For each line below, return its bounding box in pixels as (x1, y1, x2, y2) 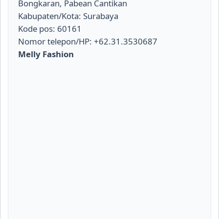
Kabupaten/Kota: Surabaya (18, 10, 118, 22)
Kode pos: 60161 (18, 23, 82, 34)
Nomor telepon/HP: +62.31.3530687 (18, 36, 157, 47)
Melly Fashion (18, 48, 74, 60)
